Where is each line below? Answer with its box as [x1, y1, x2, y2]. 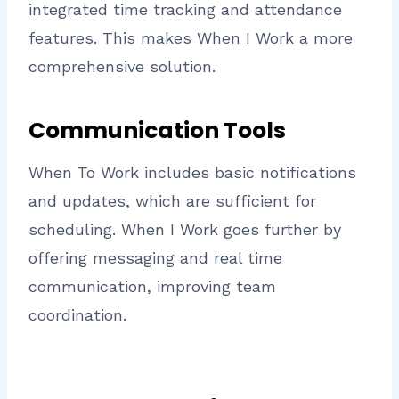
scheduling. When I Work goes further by [28, 219, 341, 239]
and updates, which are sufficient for [28, 191, 316, 210]
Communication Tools [28, 115, 286, 147]
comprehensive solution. [28, 56, 216, 76]
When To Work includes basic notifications [28, 162, 356, 182]
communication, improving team [28, 276, 276, 296]
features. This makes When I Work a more [28, 28, 353, 47]
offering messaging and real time [28, 248, 282, 267]
